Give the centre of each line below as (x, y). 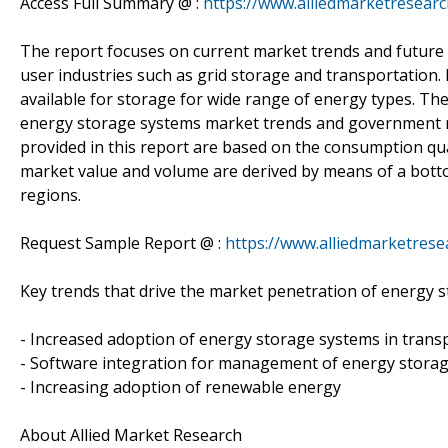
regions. (50, 194)
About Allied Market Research (131, 434)
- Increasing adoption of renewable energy (180, 386)
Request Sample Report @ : (122, 242)
